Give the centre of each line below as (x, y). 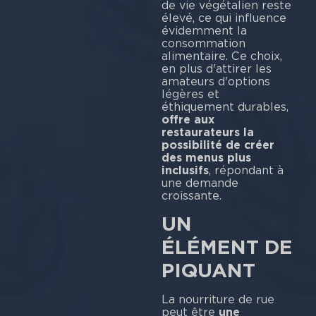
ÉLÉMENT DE (227, 247)
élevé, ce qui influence (224, 18)
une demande (200, 183)
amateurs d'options (215, 81)
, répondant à (246, 170)
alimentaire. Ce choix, (221, 56)
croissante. (191, 195)
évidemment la (204, 30)
